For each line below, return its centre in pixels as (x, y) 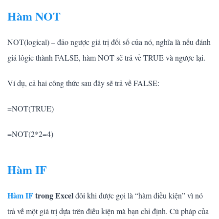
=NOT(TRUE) (31, 109)
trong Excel (53, 196)
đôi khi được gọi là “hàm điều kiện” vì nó (138, 196)
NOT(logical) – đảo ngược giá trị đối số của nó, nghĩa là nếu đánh (109, 42)
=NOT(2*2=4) (30, 134)
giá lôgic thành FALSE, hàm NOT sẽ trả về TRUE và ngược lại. (106, 58)
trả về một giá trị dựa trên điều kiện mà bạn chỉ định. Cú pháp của (108, 211)
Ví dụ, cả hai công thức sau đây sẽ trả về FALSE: (83, 83)
